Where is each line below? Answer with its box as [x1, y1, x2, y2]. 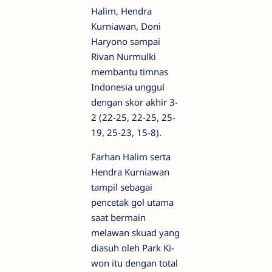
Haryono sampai [91, 35, 160, 47]
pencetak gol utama [91, 196, 174, 208]
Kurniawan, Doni [91, 20, 161, 32]
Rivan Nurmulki [91, 50, 156, 63]
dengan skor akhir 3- [91, 96, 178, 108]
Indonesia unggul [91, 81, 165, 93]
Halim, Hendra [91, 5, 152, 17]
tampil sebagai [91, 181, 152, 193]
